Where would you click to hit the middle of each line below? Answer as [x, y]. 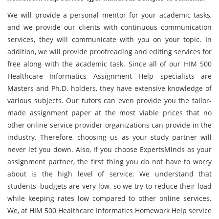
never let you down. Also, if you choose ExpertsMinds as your [109, 149]
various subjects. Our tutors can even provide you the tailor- [109, 100]
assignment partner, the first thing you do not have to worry [109, 162]
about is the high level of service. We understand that [109, 174]
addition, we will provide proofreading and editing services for [109, 52]
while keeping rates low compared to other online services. [109, 198]
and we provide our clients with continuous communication [109, 27]
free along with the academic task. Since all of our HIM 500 [109, 64]
